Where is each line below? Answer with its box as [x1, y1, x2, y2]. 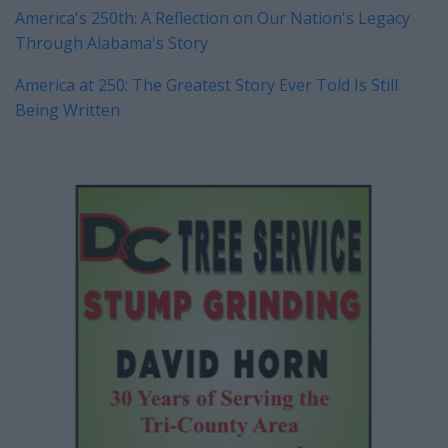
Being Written [15, 99, 120, 122]
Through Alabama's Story [15, 32, 208, 55]
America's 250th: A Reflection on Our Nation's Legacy [15, 7, 410, 30]
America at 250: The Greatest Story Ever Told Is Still [15, 74, 398, 97]
